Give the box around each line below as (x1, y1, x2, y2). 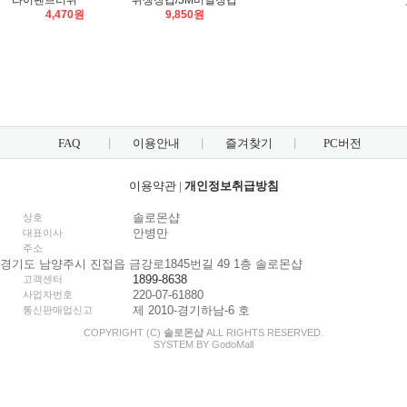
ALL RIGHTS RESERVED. (203, 327, 323, 338)
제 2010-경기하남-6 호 (132, 303, 250, 317)
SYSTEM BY (154, 339, 212, 350)
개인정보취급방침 (184, 179, 279, 193)
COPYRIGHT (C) (84, 327, 164, 338)
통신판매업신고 (23, 304, 93, 315)
